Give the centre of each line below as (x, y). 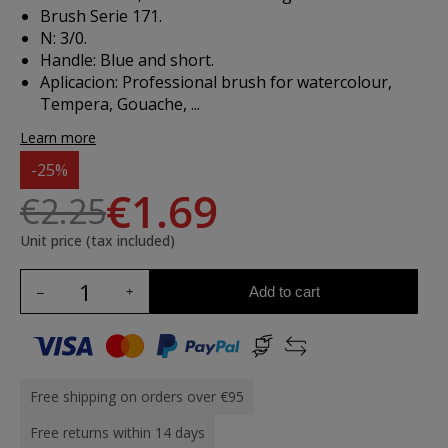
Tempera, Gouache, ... (120, 104)
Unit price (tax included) (97, 240)
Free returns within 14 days (117, 432)
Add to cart (284, 291)
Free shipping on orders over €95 (137, 396)
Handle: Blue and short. (127, 60)
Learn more (58, 137)
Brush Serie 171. (101, 16)
